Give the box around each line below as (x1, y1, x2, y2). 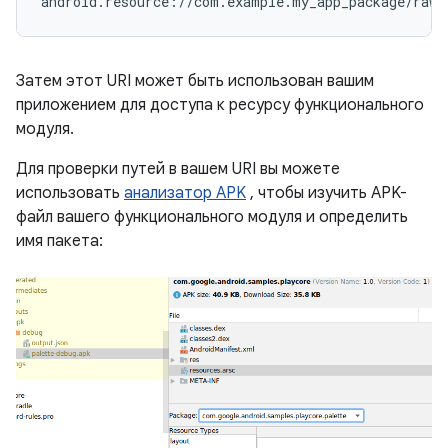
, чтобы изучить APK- (246, 183, 407, 203)
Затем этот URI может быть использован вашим (16, 71, 374, 91)
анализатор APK (124, 183, 246, 203)
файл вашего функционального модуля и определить (16, 207, 408, 227)
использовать (16, 183, 124, 203)
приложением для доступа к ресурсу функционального (16, 95, 424, 115)
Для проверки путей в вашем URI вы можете (16, 159, 340, 179)
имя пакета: (16, 231, 103, 251)
